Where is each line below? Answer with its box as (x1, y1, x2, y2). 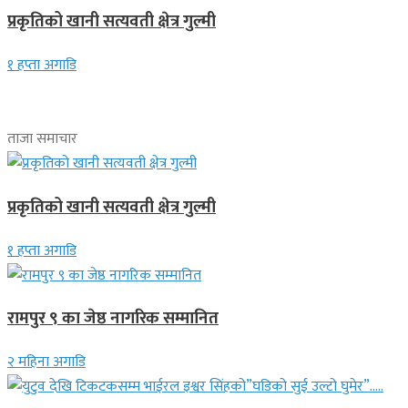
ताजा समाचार (7, 127, 77, 152)
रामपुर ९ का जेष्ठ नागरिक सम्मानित (7, 304, 219, 333)
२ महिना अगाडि (7, 350, 86, 375)
